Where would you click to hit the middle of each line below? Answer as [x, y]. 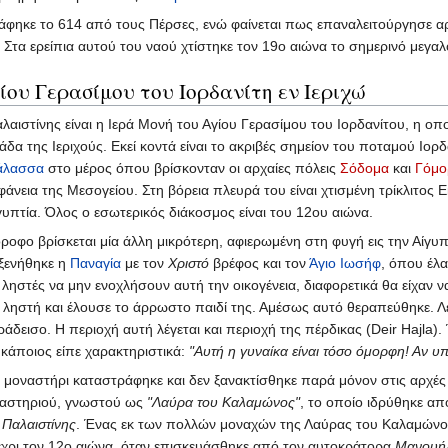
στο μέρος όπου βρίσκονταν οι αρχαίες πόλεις [192, 168]
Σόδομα [364, 168]
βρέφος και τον [259, 263]
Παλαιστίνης [39, 424]
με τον [144, 263]
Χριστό [188, 263]
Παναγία [95, 263]
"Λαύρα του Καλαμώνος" [223, 402]
